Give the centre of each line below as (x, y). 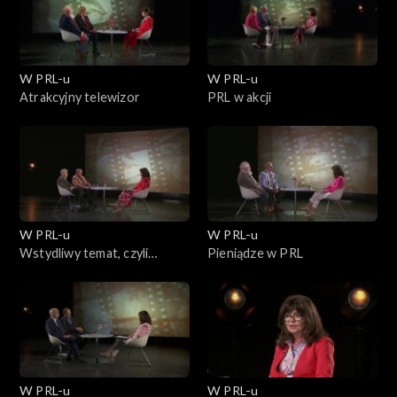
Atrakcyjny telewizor (80, 97)
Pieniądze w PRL (255, 253)
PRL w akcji (240, 97)
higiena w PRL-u (66, 271)
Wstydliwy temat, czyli (84, 253)
